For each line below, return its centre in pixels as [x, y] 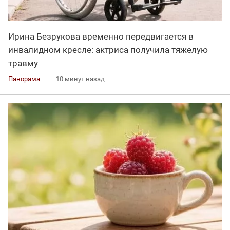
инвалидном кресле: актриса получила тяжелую [108, 50]
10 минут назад [80, 79]
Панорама [24, 79]
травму [23, 63]
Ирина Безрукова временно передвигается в [101, 37]
